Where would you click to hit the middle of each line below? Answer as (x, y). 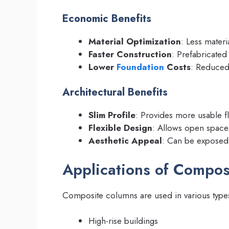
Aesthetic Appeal (125, 141)
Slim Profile (112, 115)
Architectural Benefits (115, 93)
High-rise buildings (123, 221)
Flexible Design (120, 128)
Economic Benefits (107, 18)
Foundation (140, 67)
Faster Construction (130, 54)
